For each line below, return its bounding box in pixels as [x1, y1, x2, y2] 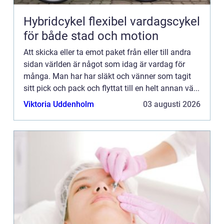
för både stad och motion [23, 28, 158, 43]
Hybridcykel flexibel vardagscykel [23, 14, 88, 28]
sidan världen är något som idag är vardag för [23, 59, 185, 69]
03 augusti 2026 [143, 99, 200, 109]
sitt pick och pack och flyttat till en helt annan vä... [23, 83, 199, 93]
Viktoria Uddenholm [23, 99, 94, 109]
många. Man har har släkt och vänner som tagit [23, 71, 191, 81]
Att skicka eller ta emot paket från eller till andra [23, 47, 191, 57]
